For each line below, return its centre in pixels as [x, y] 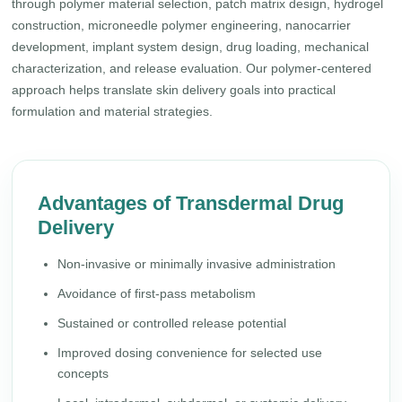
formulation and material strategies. [113, 111]
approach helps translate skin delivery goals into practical [174, 90]
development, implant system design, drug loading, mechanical [191, 47]
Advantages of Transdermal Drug [191, 203]
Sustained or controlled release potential [172, 323]
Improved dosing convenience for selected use [190, 353]
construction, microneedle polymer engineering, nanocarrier [182, 25]
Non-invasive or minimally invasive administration [197, 264]
